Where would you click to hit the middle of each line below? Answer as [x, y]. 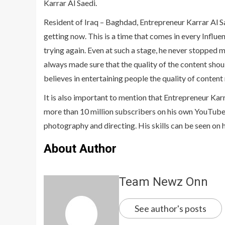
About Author [80, 149]
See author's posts [171, 209]
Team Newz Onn [163, 182]
